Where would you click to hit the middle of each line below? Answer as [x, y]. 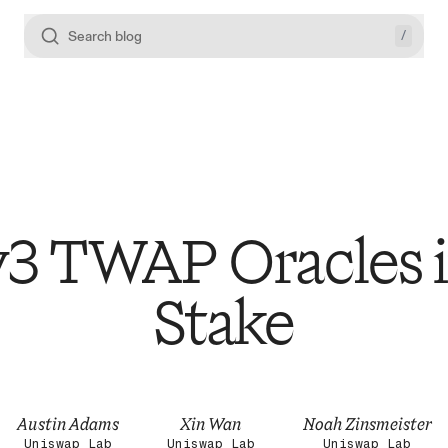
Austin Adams [67, 424]
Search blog [105, 36]
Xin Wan [210, 424]
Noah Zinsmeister [367, 424]
